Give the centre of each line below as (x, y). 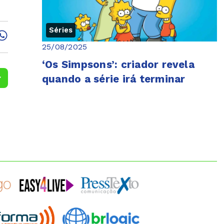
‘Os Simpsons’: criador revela (118, 65)
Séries (61, 30)
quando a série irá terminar (114, 79)
